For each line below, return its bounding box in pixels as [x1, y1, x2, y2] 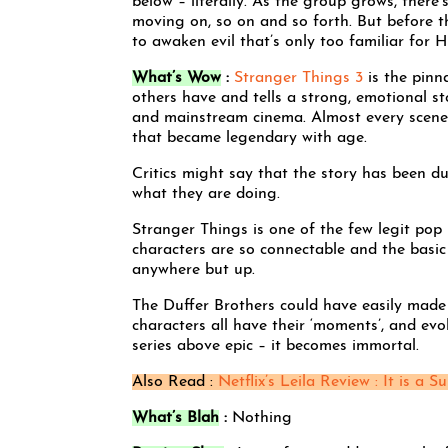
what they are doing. [132, 186, 280, 202]
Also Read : [132, 374, 218, 390]
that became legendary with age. [132, 130, 367, 146]
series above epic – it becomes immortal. [132, 338, 419, 354]
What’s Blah [132, 410, 219, 426]
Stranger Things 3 [234, 70, 363, 86]
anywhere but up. [132, 262, 255, 278]
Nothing [227, 410, 292, 426]
